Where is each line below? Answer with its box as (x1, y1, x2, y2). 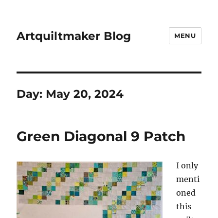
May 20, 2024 (46, 87, 124, 101)
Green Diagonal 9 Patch (17, 128, 186, 145)
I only (176, 161, 199, 170)
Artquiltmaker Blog (17, 29, 131, 43)
